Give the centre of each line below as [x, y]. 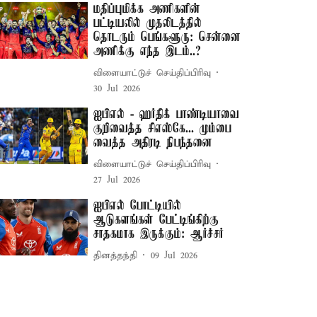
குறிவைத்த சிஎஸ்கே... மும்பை [163, 129]
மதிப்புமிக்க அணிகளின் [147, 9]
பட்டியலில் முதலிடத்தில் [148, 23]
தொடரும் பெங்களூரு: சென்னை [167, 38]
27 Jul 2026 [117, 180]
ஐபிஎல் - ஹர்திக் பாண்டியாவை [167, 115]
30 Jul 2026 [117, 89]
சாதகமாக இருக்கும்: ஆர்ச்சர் [159, 234]
